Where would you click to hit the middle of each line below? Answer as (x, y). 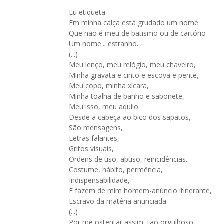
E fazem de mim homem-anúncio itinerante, (140, 191)
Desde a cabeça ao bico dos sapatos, (130, 117)
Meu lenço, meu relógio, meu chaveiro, (132, 65)
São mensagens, (96, 128)
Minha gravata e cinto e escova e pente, (134, 75)
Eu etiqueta (87, 12)
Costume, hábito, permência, (116, 170)
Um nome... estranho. (104, 44)
